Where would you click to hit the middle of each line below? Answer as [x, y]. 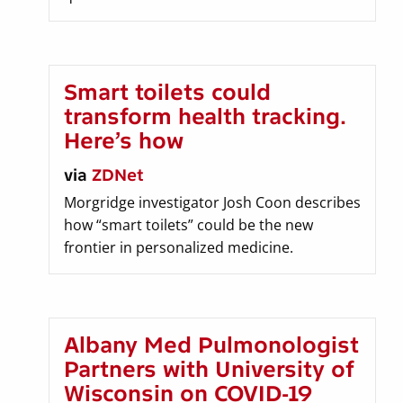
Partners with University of [209, 370]
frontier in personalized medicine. [179, 248]
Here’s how [124, 141]
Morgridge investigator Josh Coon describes [212, 203]
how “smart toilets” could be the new [188, 225]
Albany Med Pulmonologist [211, 345]
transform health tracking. [205, 117]
